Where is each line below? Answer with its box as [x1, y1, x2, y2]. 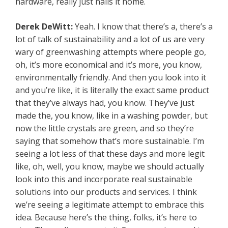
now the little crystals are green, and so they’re [15, 123, 194, 134]
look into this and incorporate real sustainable [15, 174, 192, 185]
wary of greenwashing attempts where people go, [15, 46, 206, 58]
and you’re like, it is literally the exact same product [15, 84, 209, 96]
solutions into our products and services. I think [15, 186, 197, 198]
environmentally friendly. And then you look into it [15, 72, 206, 83]
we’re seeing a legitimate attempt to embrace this [15, 199, 204, 211]
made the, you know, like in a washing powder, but [15, 110, 208, 122]
